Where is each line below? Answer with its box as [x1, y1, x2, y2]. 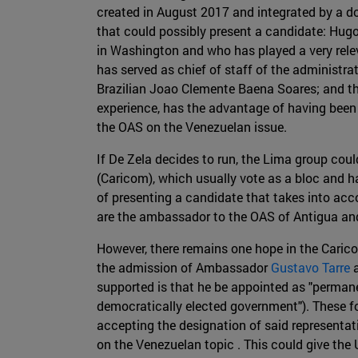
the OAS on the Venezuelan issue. [97, 118, 287, 136]
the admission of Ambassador [97, 259, 271, 276]
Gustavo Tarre [271, 259, 350, 276]
